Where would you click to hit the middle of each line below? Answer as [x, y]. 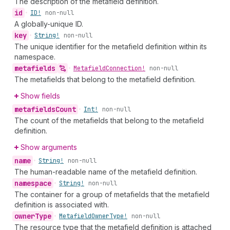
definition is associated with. [62, 205]
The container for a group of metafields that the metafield [112, 194]
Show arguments [49, 147]
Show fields [40, 96]
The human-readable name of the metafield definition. [106, 172]
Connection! [126, 68]
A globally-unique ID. [49, 24]
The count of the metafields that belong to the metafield [109, 120]
